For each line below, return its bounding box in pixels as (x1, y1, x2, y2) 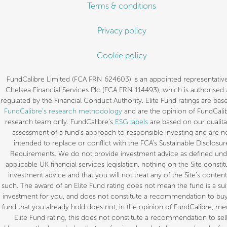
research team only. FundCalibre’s (5, 118, 115, 126)
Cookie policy (96, 51, 147, 60)
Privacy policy (97, 26, 146, 35)
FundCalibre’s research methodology (4, 107, 122, 116)
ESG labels (115, 118, 148, 126)
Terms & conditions (87, 2, 156, 11)
